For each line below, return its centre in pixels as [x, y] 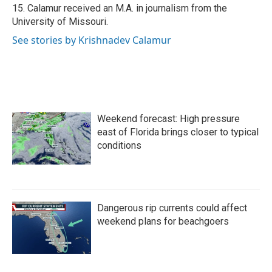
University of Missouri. [60, 22]
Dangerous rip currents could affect [172, 208]
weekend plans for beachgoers [163, 222]
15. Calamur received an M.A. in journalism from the [120, 8]
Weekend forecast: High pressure [168, 119]
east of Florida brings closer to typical [178, 132]
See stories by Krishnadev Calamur [92, 40]
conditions [119, 146]
